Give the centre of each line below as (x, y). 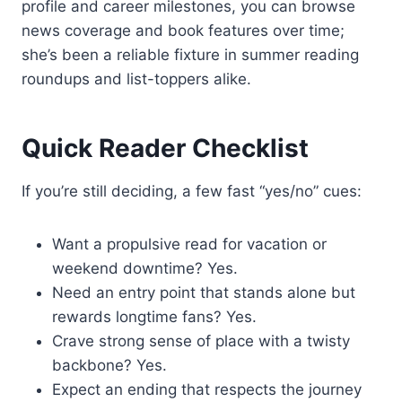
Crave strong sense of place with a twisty (201, 341)
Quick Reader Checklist (165, 148)
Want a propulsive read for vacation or (189, 244)
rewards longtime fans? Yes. (154, 316)
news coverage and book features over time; (183, 30)
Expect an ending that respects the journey (207, 389)
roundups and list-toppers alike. (136, 79)
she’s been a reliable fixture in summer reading (190, 54)
